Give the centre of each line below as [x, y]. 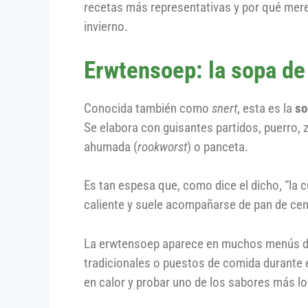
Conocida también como [148, 108]
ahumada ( [111, 146]
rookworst [162, 146]
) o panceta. [218, 146]
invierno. [106, 27]
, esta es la [266, 108]
